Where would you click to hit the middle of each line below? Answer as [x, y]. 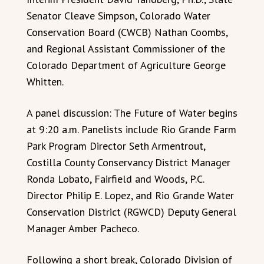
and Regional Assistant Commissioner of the [126, 48]
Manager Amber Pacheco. [83, 228]
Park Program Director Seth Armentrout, [116, 146]
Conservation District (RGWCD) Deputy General [131, 212]
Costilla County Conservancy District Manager [128, 162]
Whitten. [45, 81]
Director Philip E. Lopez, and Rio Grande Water [130, 195]
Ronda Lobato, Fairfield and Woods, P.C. [115, 179]
